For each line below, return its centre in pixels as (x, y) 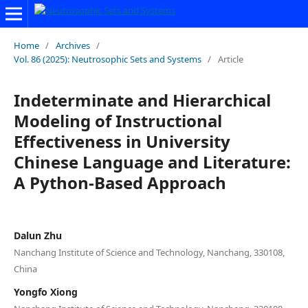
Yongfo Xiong (45, 291)
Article (230, 59)
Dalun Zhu (37, 235)
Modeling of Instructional (118, 120)
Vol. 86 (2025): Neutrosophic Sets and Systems (107, 59)
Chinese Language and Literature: (152, 162)
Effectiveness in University (122, 141)
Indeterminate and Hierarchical (142, 100)
